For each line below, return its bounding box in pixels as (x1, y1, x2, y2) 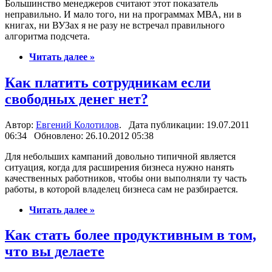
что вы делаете (5, 243, 104, 260)
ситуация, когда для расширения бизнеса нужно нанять (5, 161, 234, 172)
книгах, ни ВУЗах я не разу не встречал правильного (5, 19, 225, 30)
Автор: (5, 119, 36, 130)
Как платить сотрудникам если (5, 74, 211, 90)
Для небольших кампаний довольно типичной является (5, 151, 236, 161)
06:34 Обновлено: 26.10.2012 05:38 (5, 130, 154, 141)
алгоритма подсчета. (5, 30, 90, 41)
